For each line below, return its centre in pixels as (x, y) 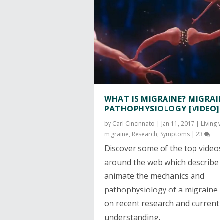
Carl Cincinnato (134, 124)
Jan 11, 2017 (178, 124)
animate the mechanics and (154, 176)
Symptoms (175, 134)
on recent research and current (162, 204)
